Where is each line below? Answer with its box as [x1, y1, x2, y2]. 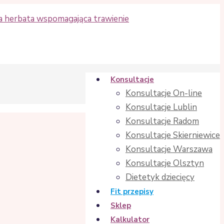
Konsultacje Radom [125, 115, 199, 127]
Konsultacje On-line [125, 87, 202, 99]
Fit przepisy [110, 186, 153, 196]
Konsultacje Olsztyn [125, 157, 204, 169]
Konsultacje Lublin [125, 101, 197, 113]
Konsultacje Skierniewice [125, 129, 220, 141]
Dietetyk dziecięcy [125, 171, 194, 183]
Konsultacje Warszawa [125, 143, 212, 155]
